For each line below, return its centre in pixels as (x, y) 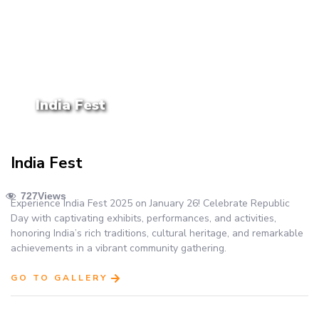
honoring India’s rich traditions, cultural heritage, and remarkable (157, 234)
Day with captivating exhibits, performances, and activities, (143, 219)
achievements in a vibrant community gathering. (119, 249)
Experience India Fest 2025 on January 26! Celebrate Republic (150, 204)
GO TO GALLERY (59, 277)
